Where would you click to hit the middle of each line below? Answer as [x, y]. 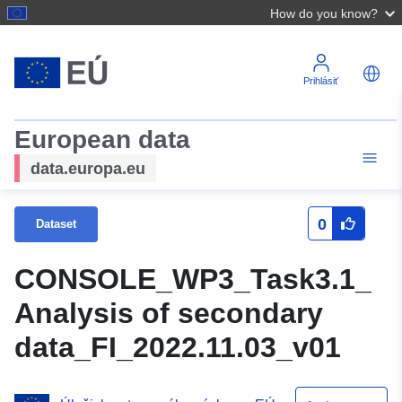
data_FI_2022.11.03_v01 [178, 348]
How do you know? [323, 13]
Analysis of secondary [169, 314]
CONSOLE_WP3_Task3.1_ [193, 280]
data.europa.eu [88, 168]
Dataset [56, 223]
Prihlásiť [321, 81]
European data [102, 140]
